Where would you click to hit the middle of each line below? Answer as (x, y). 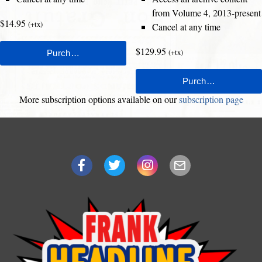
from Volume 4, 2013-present (206, 13)
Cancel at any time (186, 27)
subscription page (211, 99)
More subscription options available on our (99, 99)
